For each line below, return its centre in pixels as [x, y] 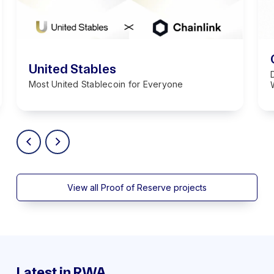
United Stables [72, 68]
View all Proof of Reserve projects [137, 187]
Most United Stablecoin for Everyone [106, 84]
